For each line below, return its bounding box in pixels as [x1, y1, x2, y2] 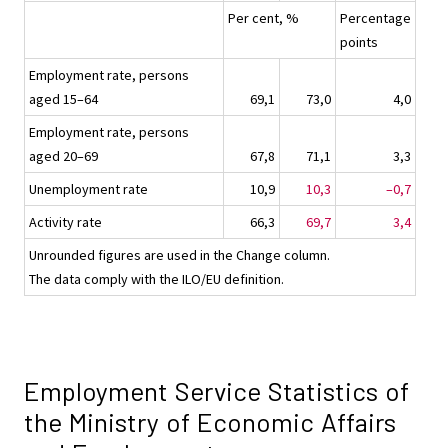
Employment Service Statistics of [24, 375, 409, 407]
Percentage [340, 8, 411, 27]
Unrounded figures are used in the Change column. [29, 245, 330, 264]
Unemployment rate [29, 179, 148, 198]
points [340, 32, 378, 51]
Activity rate [29, 212, 102, 231]
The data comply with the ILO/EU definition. [29, 269, 284, 288]
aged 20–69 [29, 146, 98, 165]
